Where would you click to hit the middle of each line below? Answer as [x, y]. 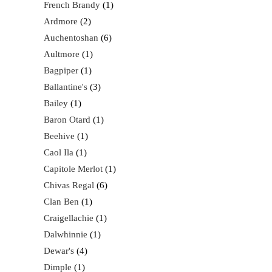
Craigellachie [69, 218]
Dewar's [59, 251]
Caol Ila [59, 152]
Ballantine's [66, 87]
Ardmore [61, 21]
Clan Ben [61, 202]
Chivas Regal [69, 185]
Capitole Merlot [73, 169]
